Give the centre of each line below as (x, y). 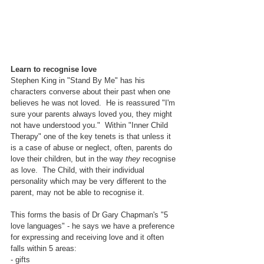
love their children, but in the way (68, 159)
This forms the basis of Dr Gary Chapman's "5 (90, 214)
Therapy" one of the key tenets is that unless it (92, 136)
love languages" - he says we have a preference (94, 226)
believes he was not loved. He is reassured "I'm (94, 103)
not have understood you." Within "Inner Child (90, 125)
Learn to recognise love (54, 69)
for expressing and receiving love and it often (88, 237)
